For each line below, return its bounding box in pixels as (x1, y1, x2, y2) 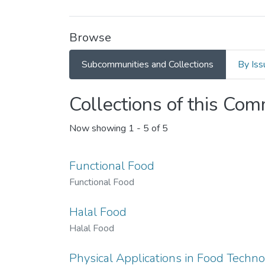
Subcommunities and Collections (82, 58, 214, 71)
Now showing (69, 122, 128, 135)
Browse (69, 30, 111, 46)
